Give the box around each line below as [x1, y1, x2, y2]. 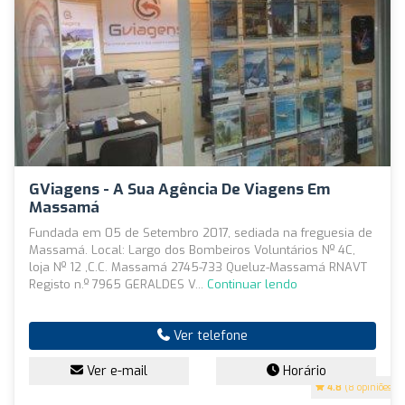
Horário [278, 362, 326, 380]
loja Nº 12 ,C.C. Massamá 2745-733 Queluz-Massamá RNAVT [29, 259, 367, 275]
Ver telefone [170, 326, 248, 344]
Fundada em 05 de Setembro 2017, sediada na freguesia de [29, 224, 372, 240]
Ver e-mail [83, 362, 147, 380]
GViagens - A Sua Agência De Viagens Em [29, 178, 330, 200]
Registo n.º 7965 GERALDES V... [29, 276, 207, 292]
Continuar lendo [207, 276, 297, 292]
